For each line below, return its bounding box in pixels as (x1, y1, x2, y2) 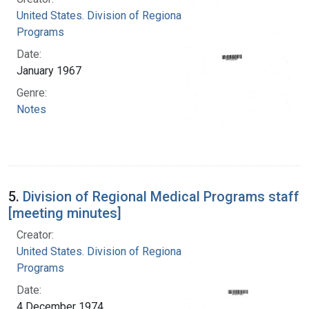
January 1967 (17, 63, 81, 77)
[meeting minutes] (8, 204, 121, 221)
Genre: (17, 86, 47, 99)
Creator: (17, 228, 54, 241)
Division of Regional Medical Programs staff (23, 188, 299, 205)
